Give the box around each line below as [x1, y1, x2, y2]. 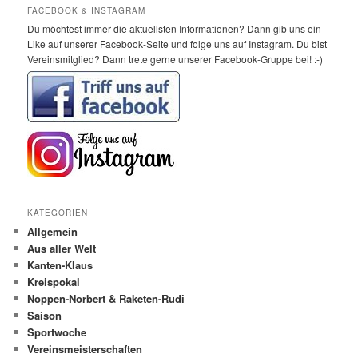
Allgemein [27, 224, 78, 240]
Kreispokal [27, 274, 81, 290]
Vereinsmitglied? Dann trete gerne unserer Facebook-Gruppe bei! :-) [27, 52, 324, 66]
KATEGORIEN [27, 207, 89, 219]
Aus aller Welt [27, 241, 97, 257]
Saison [27, 308, 62, 324]
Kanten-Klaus [27, 257, 93, 273]
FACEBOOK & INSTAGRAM [27, 5, 146, 17]
